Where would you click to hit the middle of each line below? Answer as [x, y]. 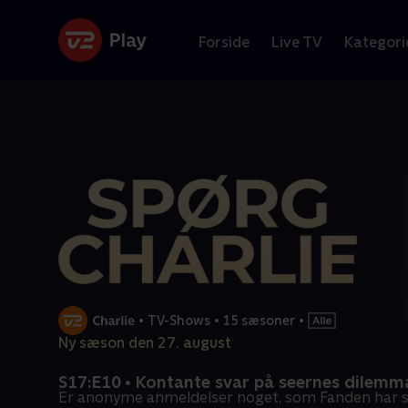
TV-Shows [179, 320]
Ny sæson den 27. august [145, 343]
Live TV [297, 42]
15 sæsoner [259, 320]
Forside [224, 42]
